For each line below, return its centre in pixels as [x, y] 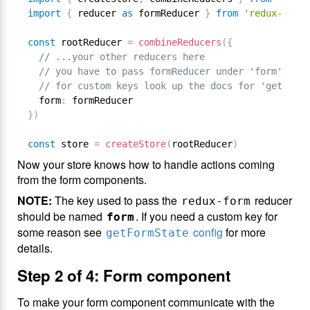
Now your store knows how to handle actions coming [146, 164]
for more [244, 232]
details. [35, 248]
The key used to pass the [116, 200]
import [44, 13]
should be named [61, 216]
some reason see [61, 232]
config [207, 232]
